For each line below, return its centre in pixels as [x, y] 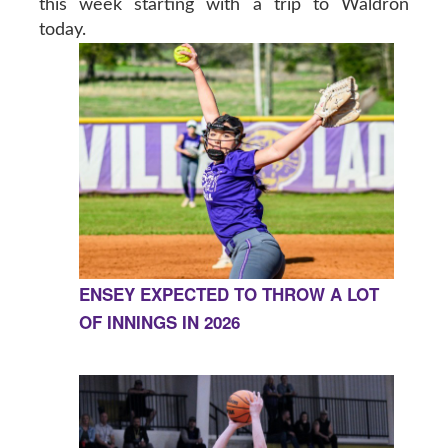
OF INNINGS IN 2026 [159, 322]
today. [62, 29]
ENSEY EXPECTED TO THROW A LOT [228, 294]
